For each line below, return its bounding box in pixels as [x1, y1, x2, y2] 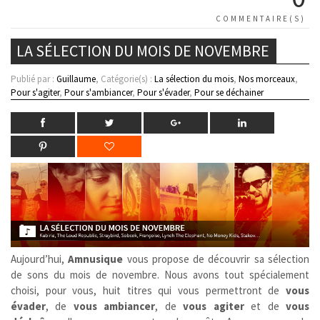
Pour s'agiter [11, 86, 59, 99]
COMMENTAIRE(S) [216, 14, 306, 24]
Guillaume [56, 73, 96, 86]
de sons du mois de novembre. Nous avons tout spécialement [11, 267, 309, 281]
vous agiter [183, 299, 244, 313]
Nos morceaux [239, 73, 295, 86]
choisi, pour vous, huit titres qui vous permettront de [11, 283, 286, 297]
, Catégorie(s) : [96, 73, 154, 86]
